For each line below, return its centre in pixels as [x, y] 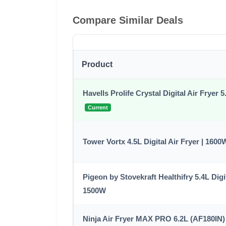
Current [98, 108]
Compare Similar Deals [128, 20]
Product [97, 64]
